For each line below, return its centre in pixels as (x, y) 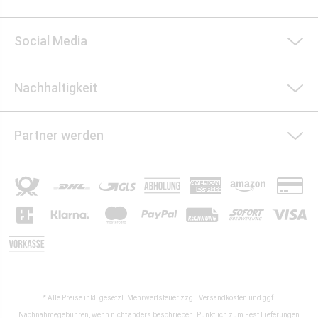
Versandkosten (223, 298)
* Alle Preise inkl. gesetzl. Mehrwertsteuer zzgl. (121, 298)
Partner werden (59, 135)
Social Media (51, 41)
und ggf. (261, 298)
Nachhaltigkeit (56, 88)
